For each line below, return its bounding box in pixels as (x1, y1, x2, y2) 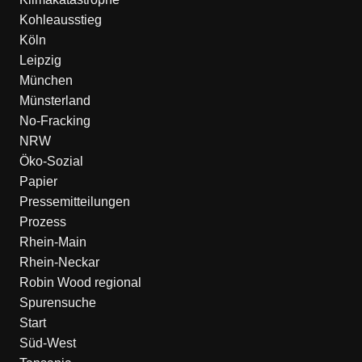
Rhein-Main (19, 235, 86, 249)
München (19, 74, 73, 87)
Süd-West (19, 336, 76, 350)
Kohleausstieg (19, 13, 102, 27)
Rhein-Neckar (19, 255, 99, 269)
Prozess (19, 215, 66, 229)
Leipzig (19, 53, 61, 67)
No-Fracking (19, 114, 90, 128)
